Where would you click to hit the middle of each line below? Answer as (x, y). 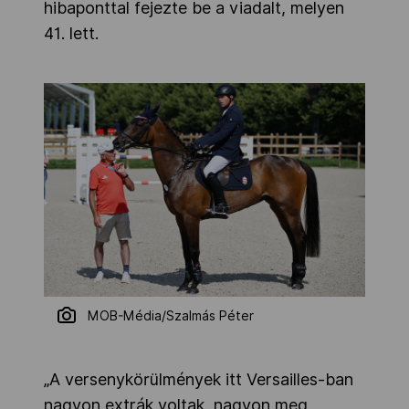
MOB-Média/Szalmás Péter (171, 316)
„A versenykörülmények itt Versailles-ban (199, 380)
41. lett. (71, 33)
